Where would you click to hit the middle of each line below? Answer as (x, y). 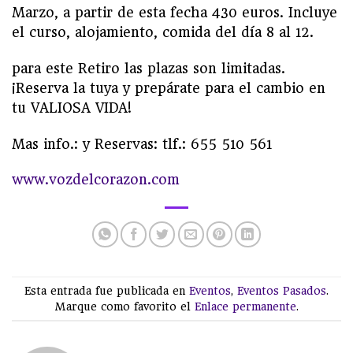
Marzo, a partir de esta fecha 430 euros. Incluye (175, 13)
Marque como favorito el (124, 306)
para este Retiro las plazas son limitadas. (149, 68)
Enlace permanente (245, 306)
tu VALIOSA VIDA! (72, 108)
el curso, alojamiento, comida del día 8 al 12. (163, 33)
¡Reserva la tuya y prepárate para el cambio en (169, 88)
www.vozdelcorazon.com (96, 180)
